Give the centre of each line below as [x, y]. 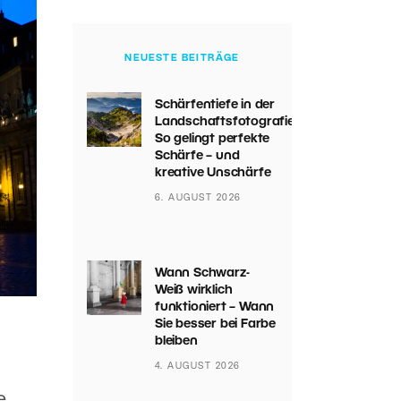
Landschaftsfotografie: [226, 122]
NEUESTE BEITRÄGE [182, 58]
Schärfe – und [197, 156]
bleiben [176, 341]
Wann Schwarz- [202, 273]
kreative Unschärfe [213, 173]
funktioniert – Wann [214, 307]
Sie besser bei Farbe [215, 324]
